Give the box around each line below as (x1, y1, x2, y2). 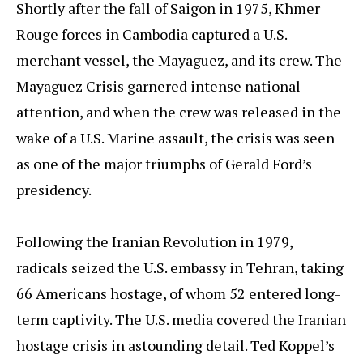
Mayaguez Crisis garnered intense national (16, 76, 301, 96)
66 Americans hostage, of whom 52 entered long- (16, 284, 340, 304)
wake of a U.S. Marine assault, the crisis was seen (16, 128, 335, 148)
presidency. (16, 180, 92, 200)
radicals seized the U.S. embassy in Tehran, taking (16, 258, 344, 278)
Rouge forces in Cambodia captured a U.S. (16, 24, 287, 45)
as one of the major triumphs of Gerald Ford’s (16, 154, 312, 174)
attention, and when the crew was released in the (16, 102, 341, 122)
